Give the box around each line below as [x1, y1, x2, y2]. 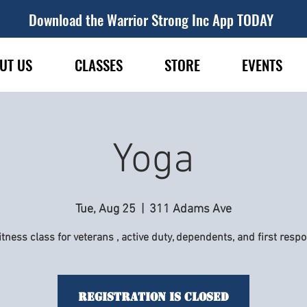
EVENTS [241, 54, 282, 75]
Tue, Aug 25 [75, 202, 136, 217]
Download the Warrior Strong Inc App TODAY [29, 9, 273, 30]
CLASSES [74, 54, 123, 75]
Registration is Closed [78, 290, 229, 304]
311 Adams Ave [149, 202, 232, 217]
